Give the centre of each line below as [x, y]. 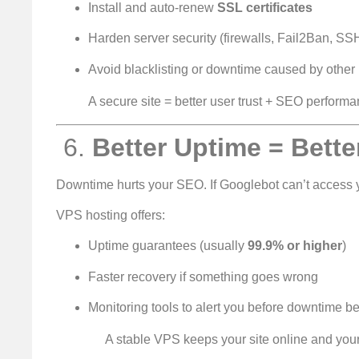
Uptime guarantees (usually [168, 246]
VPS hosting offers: [111, 216]
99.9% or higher [295, 246]
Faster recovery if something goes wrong [203, 276]
